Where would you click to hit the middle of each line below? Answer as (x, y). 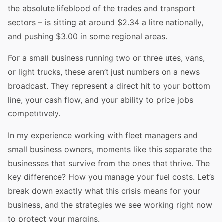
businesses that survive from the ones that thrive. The (109, 163)
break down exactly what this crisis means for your (104, 191)
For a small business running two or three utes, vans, (106, 58)
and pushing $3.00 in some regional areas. (87, 36)
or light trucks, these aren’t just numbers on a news (104, 72)
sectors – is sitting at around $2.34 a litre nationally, (106, 22)
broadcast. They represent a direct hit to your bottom (109, 86)
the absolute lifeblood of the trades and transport (102, 8)
